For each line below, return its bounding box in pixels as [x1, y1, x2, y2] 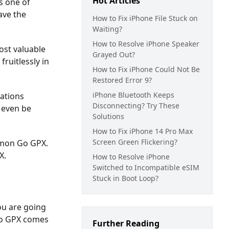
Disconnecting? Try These [93, 101, 179, 110]
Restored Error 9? [93, 75, 152, 85]
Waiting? [93, 24, 122, 34]
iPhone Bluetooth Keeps [93, 90, 174, 100]
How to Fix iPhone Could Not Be [93, 64, 200, 74]
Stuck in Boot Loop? [93, 173, 158, 183]
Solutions [93, 111, 124, 121]
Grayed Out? [93, 50, 135, 59]
